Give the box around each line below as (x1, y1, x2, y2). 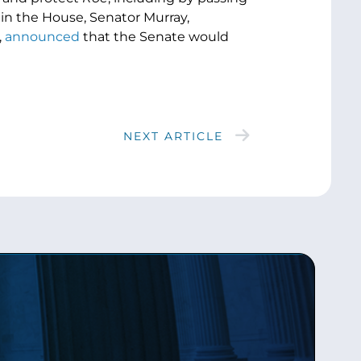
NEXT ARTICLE (122, 128, 223, 143)
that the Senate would (79, 28, 229, 44)
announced (4, 28, 80, 44)
